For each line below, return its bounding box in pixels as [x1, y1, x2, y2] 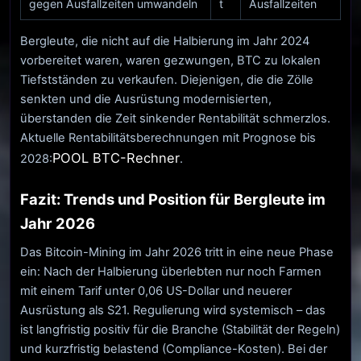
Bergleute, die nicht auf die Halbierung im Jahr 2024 [20, 34, 309, 49]
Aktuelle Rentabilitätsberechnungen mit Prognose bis [20, 131, 316, 146]
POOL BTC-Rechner [52, 150, 180, 167]
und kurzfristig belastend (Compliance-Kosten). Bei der [20, 342, 327, 357]
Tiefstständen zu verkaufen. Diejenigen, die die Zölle [20, 73, 313, 88]
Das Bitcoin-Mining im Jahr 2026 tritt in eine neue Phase [20, 245, 334, 260]
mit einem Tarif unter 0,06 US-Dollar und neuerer [20, 284, 292, 299]
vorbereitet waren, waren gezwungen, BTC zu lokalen [20, 53, 321, 68]
